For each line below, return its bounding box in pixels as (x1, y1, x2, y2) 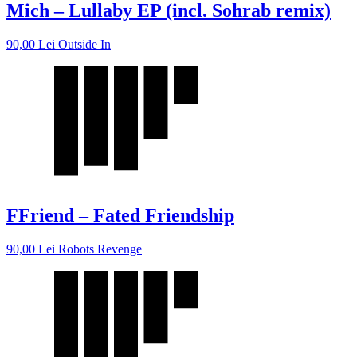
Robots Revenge (58, 241, 142, 256)
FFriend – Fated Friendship (6, 204, 234, 226)
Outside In (58, 37, 111, 51)
